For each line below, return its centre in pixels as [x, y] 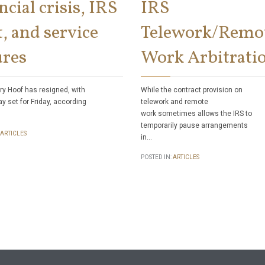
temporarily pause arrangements [194, 125]
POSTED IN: [157, 157]
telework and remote [174, 101]
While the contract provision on [192, 90]
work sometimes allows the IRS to [196, 113]
